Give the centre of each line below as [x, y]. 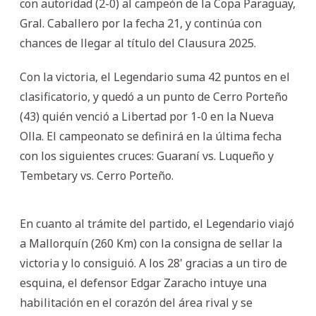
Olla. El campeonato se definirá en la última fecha [151, 136]
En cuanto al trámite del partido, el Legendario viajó [157, 223]
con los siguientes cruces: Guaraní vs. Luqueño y [147, 156]
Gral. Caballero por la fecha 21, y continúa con [141, 23]
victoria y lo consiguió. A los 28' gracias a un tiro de [153, 263]
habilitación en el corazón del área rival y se [136, 302]
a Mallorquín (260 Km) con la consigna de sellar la [151, 243]
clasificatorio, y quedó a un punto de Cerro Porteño [154, 96]
